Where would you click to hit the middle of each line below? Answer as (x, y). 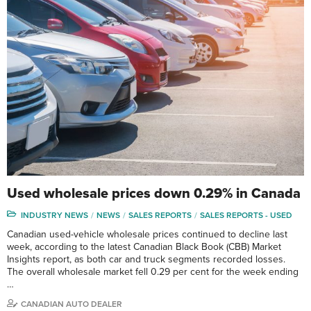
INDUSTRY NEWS (54, 215)
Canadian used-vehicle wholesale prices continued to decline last (147, 234)
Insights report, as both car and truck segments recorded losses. (146, 259)
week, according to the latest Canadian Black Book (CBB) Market (144, 246)
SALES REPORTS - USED (246, 215)
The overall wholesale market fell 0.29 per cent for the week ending (153, 271)
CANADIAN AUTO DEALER (72, 304)
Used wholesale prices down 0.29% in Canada (154, 193)
